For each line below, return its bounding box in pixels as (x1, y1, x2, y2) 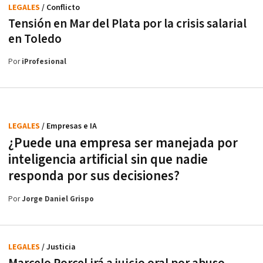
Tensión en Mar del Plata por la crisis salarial (8, 15, 247, 32)
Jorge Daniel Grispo (22, 194, 94, 204)
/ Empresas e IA (42, 120, 97, 131)
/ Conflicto (42, 2, 80, 13)
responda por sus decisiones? (8, 167, 180, 185)
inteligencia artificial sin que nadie (8, 150, 208, 168)
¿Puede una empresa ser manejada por (8, 134, 238, 152)
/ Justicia (42, 241, 76, 252)
